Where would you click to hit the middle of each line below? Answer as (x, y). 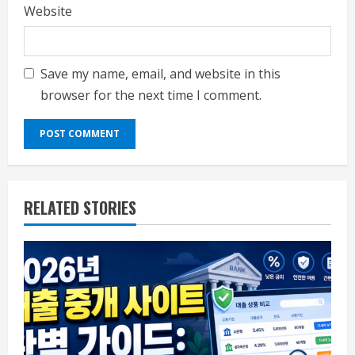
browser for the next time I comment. (151, 95)
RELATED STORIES (80, 207)
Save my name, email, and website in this (160, 73)
